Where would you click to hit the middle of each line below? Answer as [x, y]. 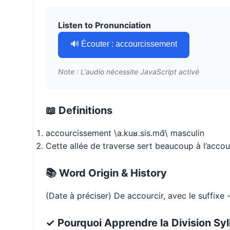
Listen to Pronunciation [104, 25]
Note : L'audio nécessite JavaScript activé [129, 72]
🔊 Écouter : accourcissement [124, 44]
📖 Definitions [79, 111]
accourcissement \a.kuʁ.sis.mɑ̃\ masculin [125, 133]
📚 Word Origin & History [106, 173]
